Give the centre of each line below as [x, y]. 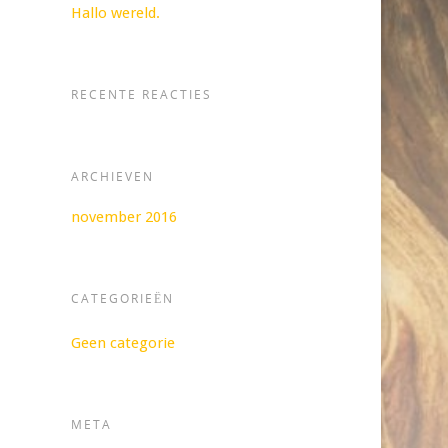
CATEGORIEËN [122, 299]
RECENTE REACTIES [141, 95]
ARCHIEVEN [112, 177]
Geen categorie [122, 343]
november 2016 [123, 217]
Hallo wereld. [115, 13]
